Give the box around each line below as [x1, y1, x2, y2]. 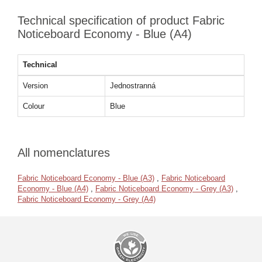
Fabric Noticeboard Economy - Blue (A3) [18, 174, 154, 182]
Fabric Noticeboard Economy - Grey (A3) [95, 184, 233, 193]
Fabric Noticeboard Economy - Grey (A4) [18, 195, 156, 204]
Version [23, 81, 48, 90]
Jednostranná [110, 81, 156, 90]
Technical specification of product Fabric [18, 14, 225, 27]
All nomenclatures [18, 146, 110, 159]
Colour [23, 102, 44, 111]
